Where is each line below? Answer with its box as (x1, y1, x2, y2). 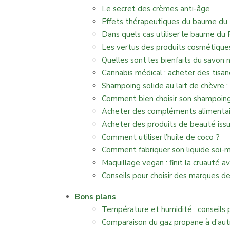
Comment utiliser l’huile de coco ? (102, 132, 220, 142)
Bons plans (75, 191, 116, 202)
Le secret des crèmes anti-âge (102, 4, 210, 14)
